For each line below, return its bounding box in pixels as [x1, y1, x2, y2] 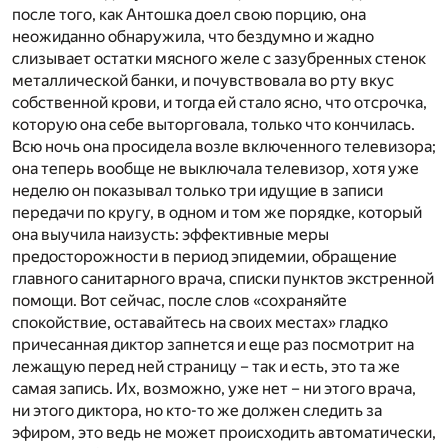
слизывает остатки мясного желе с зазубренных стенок [12, 49, 426, 69]
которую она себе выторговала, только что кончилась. [12, 115, 415, 135]
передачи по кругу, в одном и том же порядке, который [12, 203, 422, 223]
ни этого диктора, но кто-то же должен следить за [12, 401, 382, 421]
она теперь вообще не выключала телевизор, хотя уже [12, 159, 419, 179]
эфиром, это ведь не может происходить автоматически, [12, 423, 436, 443]
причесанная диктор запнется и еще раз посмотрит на [12, 335, 414, 355]
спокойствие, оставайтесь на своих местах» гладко [12, 313, 388, 333]
